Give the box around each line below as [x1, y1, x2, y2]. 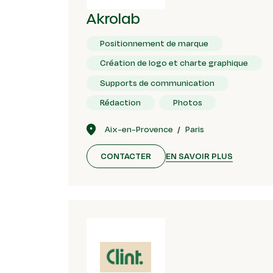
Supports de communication [100, 76, 215, 89]
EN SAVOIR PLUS [165, 149, 233, 162]
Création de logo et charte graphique [100, 57, 249, 69]
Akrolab [86, 9, 140, 26]
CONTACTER [101, 150, 152, 163]
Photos [172, 96, 202, 108]
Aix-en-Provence [104, 123, 173, 136]
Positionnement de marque [100, 37, 209, 49]
